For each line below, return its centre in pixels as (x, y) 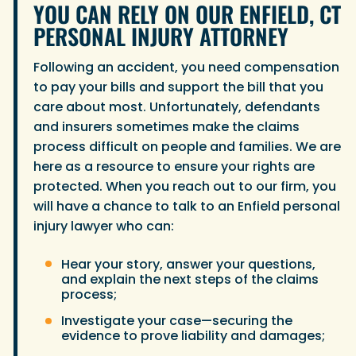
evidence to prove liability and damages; (193, 336)
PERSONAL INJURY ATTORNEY (161, 36)
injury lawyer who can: (104, 226)
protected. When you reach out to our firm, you (185, 187)
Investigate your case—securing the (177, 321)
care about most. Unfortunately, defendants (177, 107)
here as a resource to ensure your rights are (174, 167)
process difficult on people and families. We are (187, 147)
